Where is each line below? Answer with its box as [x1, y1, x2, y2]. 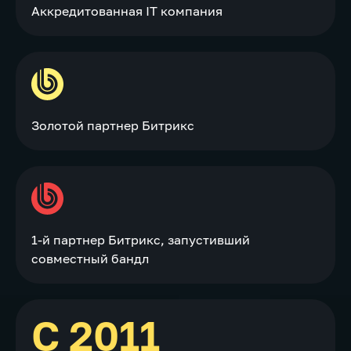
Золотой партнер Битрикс [31, 117, 194, 133]
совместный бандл [31, 250, 149, 266]
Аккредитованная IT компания [31, 2, 223, 19]
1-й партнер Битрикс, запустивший [31, 231, 250, 248]
